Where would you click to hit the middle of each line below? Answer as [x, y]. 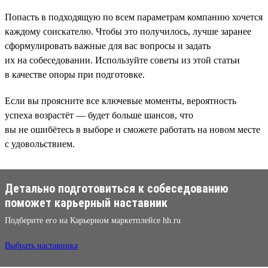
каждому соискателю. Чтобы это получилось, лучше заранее [128, 31]
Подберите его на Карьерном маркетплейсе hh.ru [93, 220]
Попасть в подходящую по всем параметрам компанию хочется [134, 17]
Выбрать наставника [41, 245]
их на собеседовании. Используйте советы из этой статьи [122, 60]
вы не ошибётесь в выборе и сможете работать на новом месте [133, 129]
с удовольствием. [40, 144]
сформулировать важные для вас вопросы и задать [108, 45]
